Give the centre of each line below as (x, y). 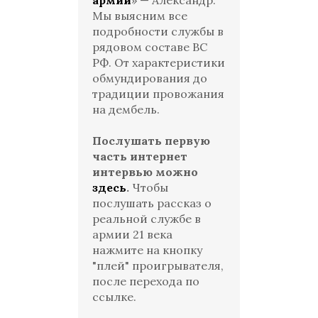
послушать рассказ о (152, 203)
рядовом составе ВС (150, 47)
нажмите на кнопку (147, 250)
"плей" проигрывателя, (158, 265)
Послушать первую (151, 141)
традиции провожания (158, 94)
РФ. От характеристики (159, 62)
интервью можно (145, 172)
